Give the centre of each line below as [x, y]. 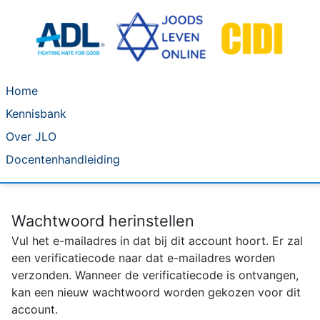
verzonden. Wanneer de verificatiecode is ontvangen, [155, 275]
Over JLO [31, 137]
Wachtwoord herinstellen [103, 221]
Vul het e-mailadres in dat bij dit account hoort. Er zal [157, 241]
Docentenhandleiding [63, 160]
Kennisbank [36, 114]
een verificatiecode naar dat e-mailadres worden [143, 258]
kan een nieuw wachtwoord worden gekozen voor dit [156, 292]
